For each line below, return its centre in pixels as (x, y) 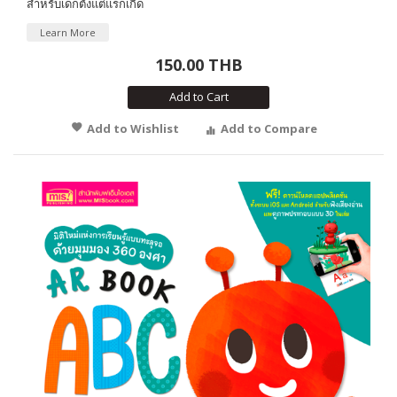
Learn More (68, 33)
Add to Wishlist (133, 129)
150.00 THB (198, 65)
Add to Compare (269, 129)
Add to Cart (198, 97)
